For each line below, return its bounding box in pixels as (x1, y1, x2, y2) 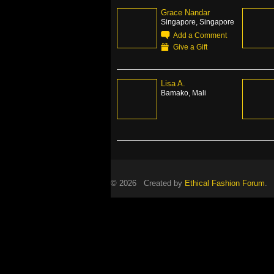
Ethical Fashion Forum (185, 179, 265, 188)
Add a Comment (173, 31, 227, 39)
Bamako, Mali (161, 89, 206, 97)
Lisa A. (161, 79, 185, 88)
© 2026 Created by (111, 179, 185, 188)
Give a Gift (173, 43, 207, 51)
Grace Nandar (161, 8, 210, 17)
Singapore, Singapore (161, 18, 234, 26)
